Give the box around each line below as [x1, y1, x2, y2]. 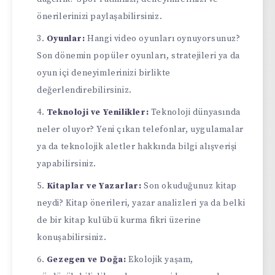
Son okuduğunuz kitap [141, 180, 238, 192]
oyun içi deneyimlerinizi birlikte [37, 67, 171, 79]
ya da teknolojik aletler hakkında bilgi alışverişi [37, 141, 238, 152]
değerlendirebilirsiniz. [37, 84, 132, 96]
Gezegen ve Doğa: [46, 254, 126, 265]
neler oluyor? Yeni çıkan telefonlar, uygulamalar [37, 123, 244, 135]
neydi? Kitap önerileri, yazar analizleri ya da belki [37, 197, 246, 209]
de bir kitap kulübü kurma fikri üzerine [37, 214, 201, 226]
